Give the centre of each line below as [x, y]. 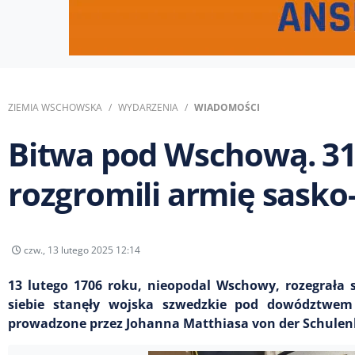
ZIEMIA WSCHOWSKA [55, 107]
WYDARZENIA [148, 107]
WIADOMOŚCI [227, 107]
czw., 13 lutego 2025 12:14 [81, 250]
